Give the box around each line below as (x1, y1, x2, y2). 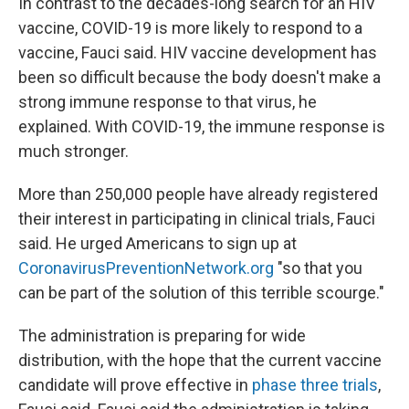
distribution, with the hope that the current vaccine (18, 351, 382, 370)
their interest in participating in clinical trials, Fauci (18, 209, 375, 228)
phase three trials (252, 375, 378, 394)
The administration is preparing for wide (18, 326, 306, 345)
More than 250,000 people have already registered (18, 184, 378, 204)
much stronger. (18, 142, 129, 161)
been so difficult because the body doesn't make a (18, 68, 381, 87)
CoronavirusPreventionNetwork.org (18, 258, 274, 278)
